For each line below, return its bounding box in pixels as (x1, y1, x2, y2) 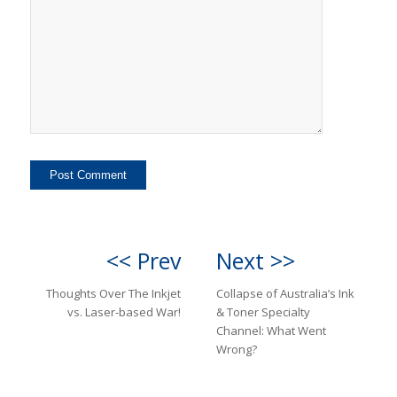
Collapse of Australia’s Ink (216, 285, 354, 302)
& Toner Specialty (216, 304, 310, 321)
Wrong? (216, 341, 257, 358)
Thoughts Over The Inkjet (46, 285, 181, 302)
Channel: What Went (216, 323, 326, 339)
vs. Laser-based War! (67, 304, 181, 321)
